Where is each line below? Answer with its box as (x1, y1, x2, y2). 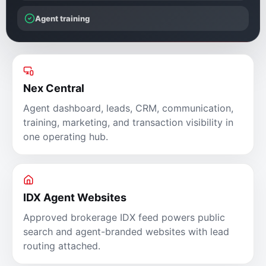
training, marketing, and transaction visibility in (23, 116, 233, 128)
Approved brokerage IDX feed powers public (23, 211, 225, 223)
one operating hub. (23, 130, 108, 142)
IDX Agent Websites (23, 191, 126, 204)
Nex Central (23, 82, 84, 95)
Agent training (35, 14, 90, 23)
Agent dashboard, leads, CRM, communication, (23, 102, 233, 114)
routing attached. (23, 239, 100, 252)
